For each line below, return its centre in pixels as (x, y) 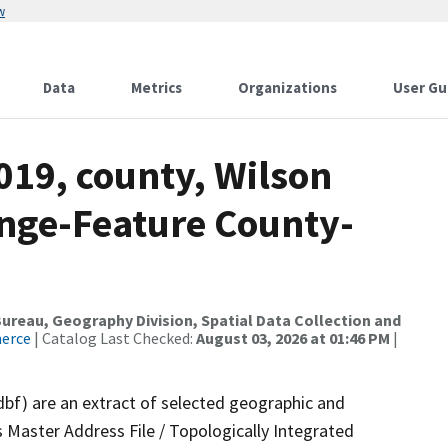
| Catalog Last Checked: (113, 338)
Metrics (156, 87)
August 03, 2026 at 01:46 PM (293, 338)
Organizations (287, 87)
